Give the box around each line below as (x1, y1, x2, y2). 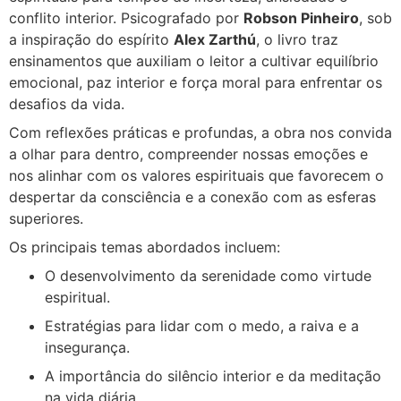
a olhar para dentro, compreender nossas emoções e (9, 144, 368, 163)
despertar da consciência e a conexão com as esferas (9, 187, 376, 206)
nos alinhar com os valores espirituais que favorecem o (9, 166, 384, 184)
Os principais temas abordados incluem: (9, 237, 280, 256)
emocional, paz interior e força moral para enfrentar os (9, 73, 382, 91)
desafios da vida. (9, 94, 124, 113)
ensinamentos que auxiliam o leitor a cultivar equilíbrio (9, 51, 379, 70)
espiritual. (45, 287, 110, 306)
